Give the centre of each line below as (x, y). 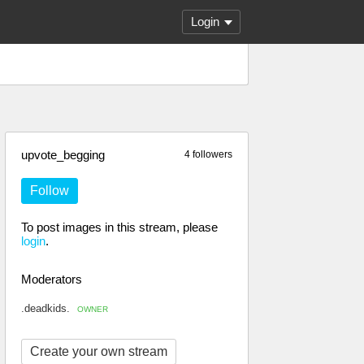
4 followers (208, 154)
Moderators (52, 279)
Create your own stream (99, 351)
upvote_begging (63, 155)
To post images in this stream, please (119, 227)
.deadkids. (47, 308)
